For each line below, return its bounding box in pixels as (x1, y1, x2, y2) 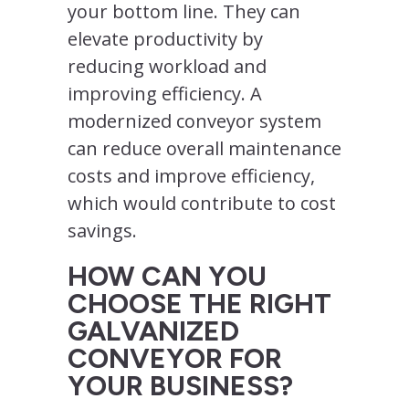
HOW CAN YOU (68, 258, 267, 293)
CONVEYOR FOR (68, 341, 282, 375)
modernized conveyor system (68, 108, 321, 133)
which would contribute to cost (68, 190, 336, 215)
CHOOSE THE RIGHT (68, 286, 331, 320)
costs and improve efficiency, (68, 163, 315, 188)
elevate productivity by (68, 26, 263, 51)
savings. (68, 217, 137, 243)
